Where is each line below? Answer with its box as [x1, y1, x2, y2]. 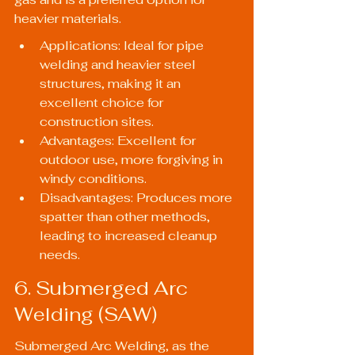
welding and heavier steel [40, 56, 199, 74]
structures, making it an [40, 75, 184, 93]
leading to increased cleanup [40, 227, 220, 245]
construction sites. [40, 113, 154, 131]
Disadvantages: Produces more [40, 189, 235, 207]
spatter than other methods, [40, 208, 213, 226]
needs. [40, 246, 80, 264]
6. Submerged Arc [14, 275, 193, 300]
